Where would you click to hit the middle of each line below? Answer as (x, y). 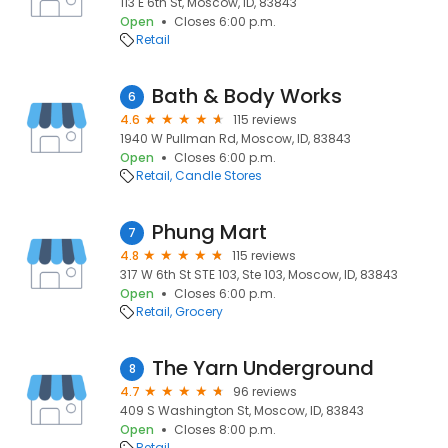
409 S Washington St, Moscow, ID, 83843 (242, 410)
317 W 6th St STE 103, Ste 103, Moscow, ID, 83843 (259, 274)
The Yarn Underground (263, 368)
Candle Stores (218, 175)
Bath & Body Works (247, 96)
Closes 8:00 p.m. (225, 429)
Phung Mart (209, 232)
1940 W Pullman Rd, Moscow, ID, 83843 (235, 138)
